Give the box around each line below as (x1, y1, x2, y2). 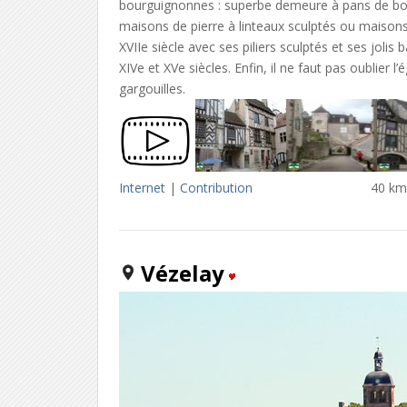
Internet (119, 178, 166, 196)
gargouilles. (119, 79, 186, 97)
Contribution (180, 178, 253, 196)
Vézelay (141, 257, 225, 288)
